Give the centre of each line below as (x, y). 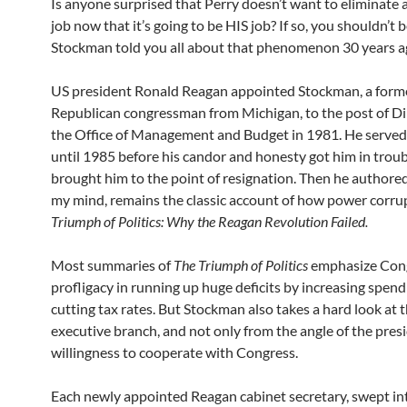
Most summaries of (112, 264)
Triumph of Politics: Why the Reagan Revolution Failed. (209, 221)
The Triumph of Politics (241, 264)
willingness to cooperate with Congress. (174, 352)
